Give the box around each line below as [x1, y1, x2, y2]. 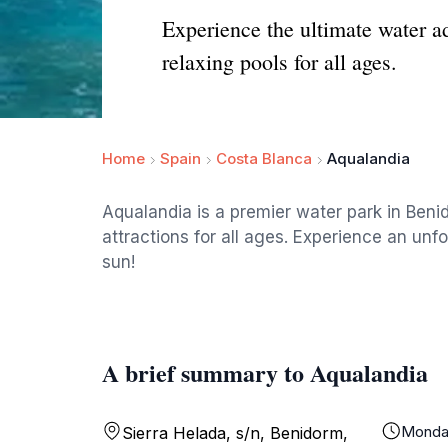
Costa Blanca [216, 149, 312, 168]
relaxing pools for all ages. [162, 47, 397, 76]
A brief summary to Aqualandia [102, 355, 428, 390]
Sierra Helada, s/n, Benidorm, [122, 423, 348, 443]
